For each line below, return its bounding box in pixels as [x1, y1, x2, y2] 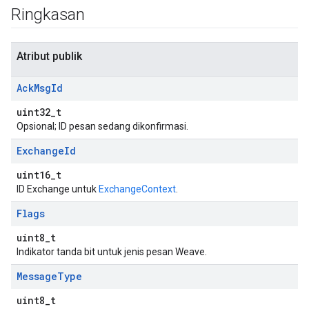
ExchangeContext [99, 183, 176, 195]
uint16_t [17, 168, 61, 181]
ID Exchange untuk [17, 183, 99, 195]
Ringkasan [11, 5, 85, 24]
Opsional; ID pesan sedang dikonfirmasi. [17, 121, 188, 132]
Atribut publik [17, 50, 82, 63]
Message [17, 270, 57, 283]
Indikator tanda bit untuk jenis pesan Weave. [17, 246, 207, 257]
